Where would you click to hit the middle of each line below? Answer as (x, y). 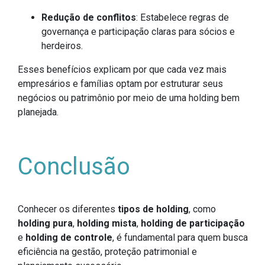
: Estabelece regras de (182, 18)
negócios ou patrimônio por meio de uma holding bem (129, 98)
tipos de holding (153, 209)
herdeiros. (62, 46)
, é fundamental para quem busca (180, 238)
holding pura (45, 224)
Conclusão (74, 167)
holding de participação (193, 224)
